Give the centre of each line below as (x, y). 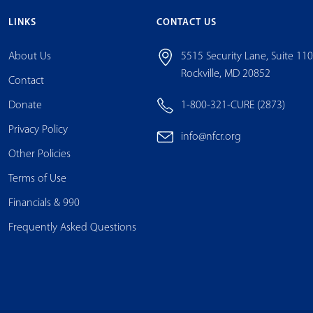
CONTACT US (187, 22)
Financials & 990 (44, 203)
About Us (29, 56)
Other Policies (39, 154)
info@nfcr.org (211, 137)
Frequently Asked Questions (72, 227)
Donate (25, 105)
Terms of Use (37, 179)
